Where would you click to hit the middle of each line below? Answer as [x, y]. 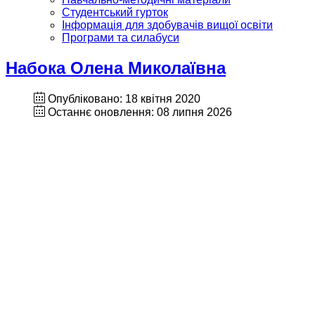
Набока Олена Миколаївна [116, 67]
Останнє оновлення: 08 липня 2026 [140, 112]
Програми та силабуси [121, 38]
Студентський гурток [115, 12]
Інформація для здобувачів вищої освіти [167, 25]
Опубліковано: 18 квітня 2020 [124, 98]
